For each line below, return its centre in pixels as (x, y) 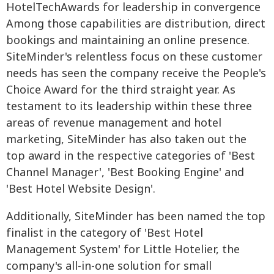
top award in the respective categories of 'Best (131, 157)
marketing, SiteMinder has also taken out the (126, 140)
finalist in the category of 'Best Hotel (105, 234)
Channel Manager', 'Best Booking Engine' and (125, 173)
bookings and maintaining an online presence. (128, 41)
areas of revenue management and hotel (114, 124)
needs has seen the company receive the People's (136, 74)
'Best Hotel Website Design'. (81, 190)
